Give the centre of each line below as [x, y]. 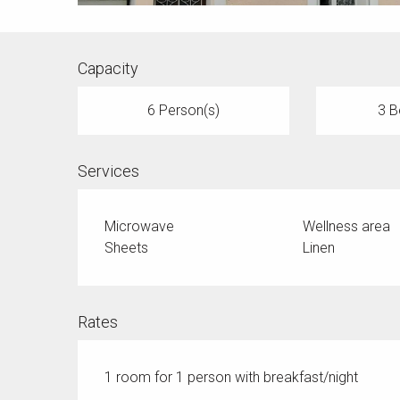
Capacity [108, 69]
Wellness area [346, 227]
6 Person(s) [183, 111]
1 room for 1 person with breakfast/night [232, 378]
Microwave [140, 227]
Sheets [127, 248]
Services [109, 171]
